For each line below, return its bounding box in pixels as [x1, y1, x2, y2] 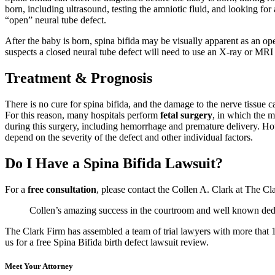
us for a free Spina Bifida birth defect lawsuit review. [5, 236, 209, 247]
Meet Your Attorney [5, 261, 73, 271]
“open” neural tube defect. [5, 14, 106, 25]
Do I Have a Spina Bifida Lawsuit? [5, 155, 223, 171]
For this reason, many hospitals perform [5, 109, 160, 120]
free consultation [28, 184, 96, 195]
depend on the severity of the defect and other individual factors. [5, 131, 253, 142]
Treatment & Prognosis [5, 69, 152, 86]
